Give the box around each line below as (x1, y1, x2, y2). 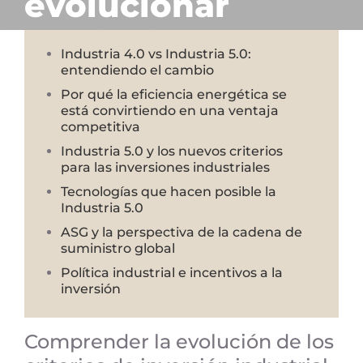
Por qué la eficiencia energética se (61, 86, 287, 102)
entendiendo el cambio (61, 62, 214, 78)
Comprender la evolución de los (23, 329, 334, 353)
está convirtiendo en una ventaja (61, 102, 279, 118)
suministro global (61, 240, 175, 256)
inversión (61, 280, 121, 297)
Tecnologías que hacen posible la (61, 183, 276, 199)
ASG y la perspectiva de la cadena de (61, 224, 302, 240)
